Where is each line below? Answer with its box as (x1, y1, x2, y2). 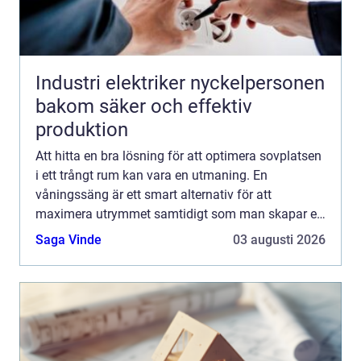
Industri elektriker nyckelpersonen (35, 72, 190, 95)
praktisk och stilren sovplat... (35, 226, 197, 242)
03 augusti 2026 (233, 232, 326, 248)
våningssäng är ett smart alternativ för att (35, 187, 272, 203)
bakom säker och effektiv (35, 95, 252, 118)
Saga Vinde (35, 232, 102, 248)
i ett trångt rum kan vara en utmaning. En (35, 168, 268, 184)
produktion (35, 118, 128, 142)
